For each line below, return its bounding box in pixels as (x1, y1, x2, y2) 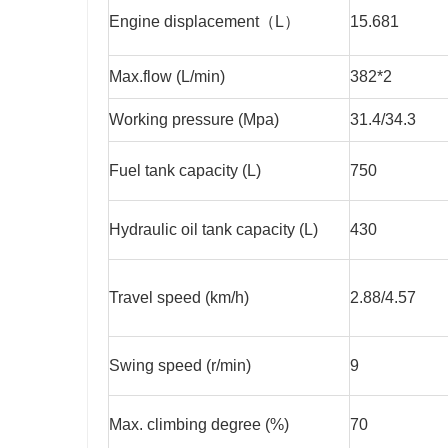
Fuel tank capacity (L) (109, 162, 261, 180)
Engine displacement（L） (109, 13, 300, 31)
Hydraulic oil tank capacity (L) (109, 221, 318, 239)
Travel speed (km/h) (109, 289, 249, 307)
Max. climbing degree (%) (109, 416, 289, 434)
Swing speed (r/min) (109, 357, 251, 375)
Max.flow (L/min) (109, 68, 225, 86)
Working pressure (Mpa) (109, 111, 279, 129)
